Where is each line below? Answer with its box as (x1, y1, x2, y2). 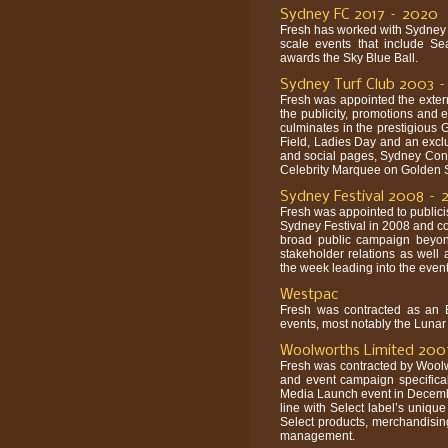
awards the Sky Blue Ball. (280, 50, 418, 65)
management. (280, 428, 355, 443)
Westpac (280, 286, 338, 303)
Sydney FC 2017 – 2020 (280, 6, 438, 23)
